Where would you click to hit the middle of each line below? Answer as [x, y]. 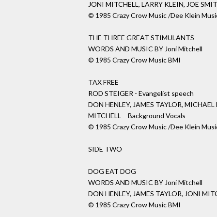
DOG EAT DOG [112, 171]
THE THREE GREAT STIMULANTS [141, 38]
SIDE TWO [105, 149]
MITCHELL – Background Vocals [137, 116]
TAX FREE [103, 82]
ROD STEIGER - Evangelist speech [141, 93]
